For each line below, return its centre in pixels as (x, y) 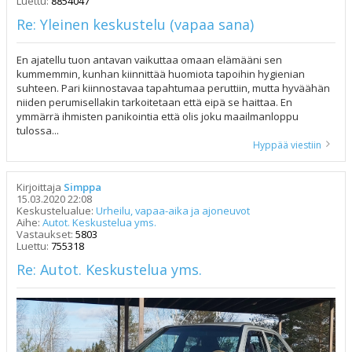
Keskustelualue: (56, 211)
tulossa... (38, 130)
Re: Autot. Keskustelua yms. (109, 269)
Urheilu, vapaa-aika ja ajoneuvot (173, 211)
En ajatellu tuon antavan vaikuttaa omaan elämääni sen (149, 60)
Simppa (82, 187)
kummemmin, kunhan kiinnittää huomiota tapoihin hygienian (161, 74)
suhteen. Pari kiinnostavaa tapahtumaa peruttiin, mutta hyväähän (173, 88)
